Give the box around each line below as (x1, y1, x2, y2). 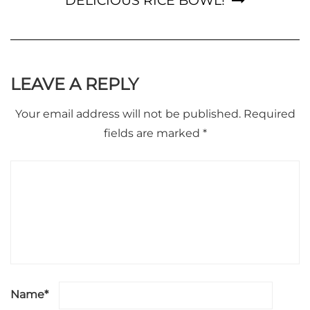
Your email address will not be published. (15, 107, 241, 121)
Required (243, 107, 295, 121)
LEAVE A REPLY (10, 74, 138, 95)
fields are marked (103, 127, 203, 140)
